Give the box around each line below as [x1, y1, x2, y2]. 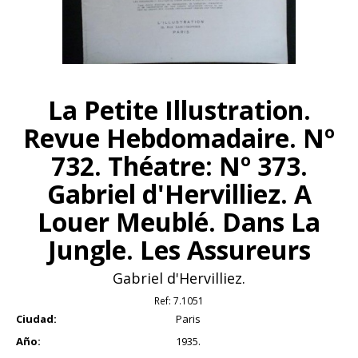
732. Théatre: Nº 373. [50, 149, 308, 184]
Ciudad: [16, 312, 57, 327]
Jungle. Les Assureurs [47, 233, 311, 268]
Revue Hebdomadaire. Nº [23, 121, 335, 156]
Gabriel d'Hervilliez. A [46, 177, 312, 212]
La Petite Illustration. [47, 93, 311, 128]
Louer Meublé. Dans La [38, 205, 320, 240]
